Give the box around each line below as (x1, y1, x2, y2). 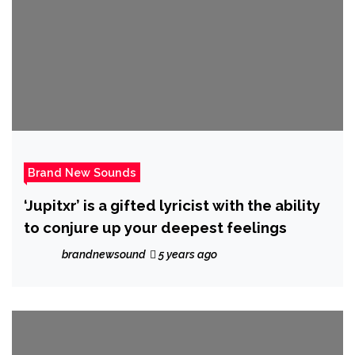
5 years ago (156, 247, 217, 261)
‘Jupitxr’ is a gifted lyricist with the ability (24, 196, 320, 214)
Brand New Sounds (28, 165, 136, 179)
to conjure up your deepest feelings (24, 218, 287, 236)
